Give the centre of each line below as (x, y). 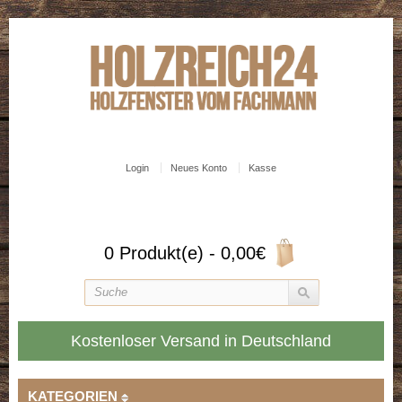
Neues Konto (199, 168)
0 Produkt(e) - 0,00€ (185, 253)
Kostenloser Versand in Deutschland (201, 341)
